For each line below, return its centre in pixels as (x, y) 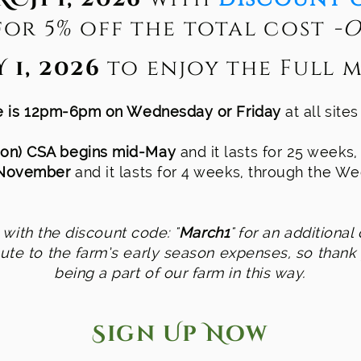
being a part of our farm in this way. (180, 273)
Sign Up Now (180, 334)
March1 (204, 232)
